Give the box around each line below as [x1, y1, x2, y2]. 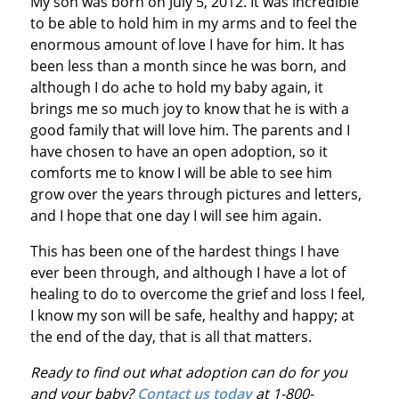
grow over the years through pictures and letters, [29, 183, 362, 204]
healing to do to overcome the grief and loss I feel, [29, 283, 365, 304]
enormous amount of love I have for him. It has [29, 34, 345, 54]
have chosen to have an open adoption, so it [29, 141, 328, 161]
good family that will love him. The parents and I [29, 119, 350, 140]
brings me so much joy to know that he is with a [29, 98, 349, 118]
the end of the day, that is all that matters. [29, 326, 312, 346]
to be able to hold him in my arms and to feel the [29, 12, 357, 33]
